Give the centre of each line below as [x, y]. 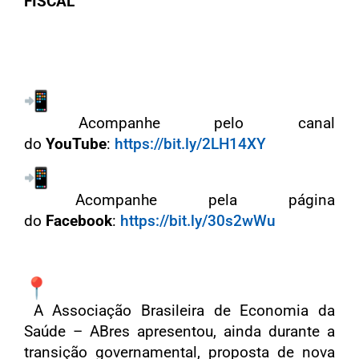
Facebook [79, 220]
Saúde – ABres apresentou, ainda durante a [179, 331]
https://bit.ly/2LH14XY [190, 143]
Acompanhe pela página [179, 200]
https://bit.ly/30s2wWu [198, 220]
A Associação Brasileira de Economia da [179, 310]
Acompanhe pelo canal [179, 123]
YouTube [76, 143]
